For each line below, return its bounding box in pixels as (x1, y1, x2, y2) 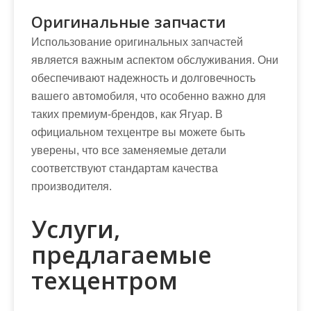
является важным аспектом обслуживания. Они (31, 53, 278, 66)
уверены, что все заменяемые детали (31, 144, 226, 156)
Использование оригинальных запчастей (31, 35, 243, 48)
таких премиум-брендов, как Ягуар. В (31, 108, 223, 120)
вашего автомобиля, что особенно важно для (31, 90, 266, 102)
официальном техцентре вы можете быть (31, 126, 245, 138)
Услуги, (31, 212, 120, 245)
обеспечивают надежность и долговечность (31, 72, 255, 84)
